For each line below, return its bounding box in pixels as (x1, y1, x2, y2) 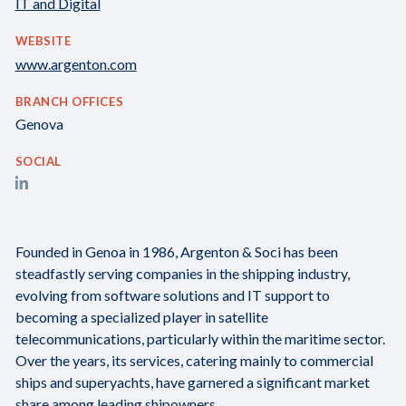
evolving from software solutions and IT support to (14, 285, 330, 304)
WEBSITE (14, 34, 72, 49)
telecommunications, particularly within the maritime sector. (14, 329, 385, 347)
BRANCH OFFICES (14, 93, 124, 109)
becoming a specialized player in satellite (14, 307, 268, 325)
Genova (14, 114, 63, 132)
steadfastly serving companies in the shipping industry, (14, 264, 350, 282)
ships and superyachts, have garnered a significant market (14, 372, 370, 391)
